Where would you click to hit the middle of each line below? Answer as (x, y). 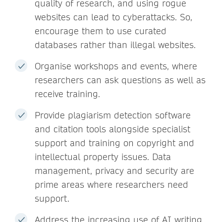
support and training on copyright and (114, 143)
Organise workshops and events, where (116, 66)
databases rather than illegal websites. (115, 45)
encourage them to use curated (101, 31)
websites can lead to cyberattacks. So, (113, 17)
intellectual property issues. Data (103, 157)
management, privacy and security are (114, 170)
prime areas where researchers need (111, 184)
